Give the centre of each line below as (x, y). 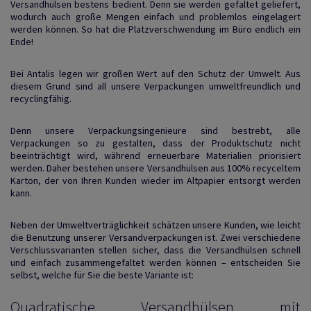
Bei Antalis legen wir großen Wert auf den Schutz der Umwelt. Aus (155, 73)
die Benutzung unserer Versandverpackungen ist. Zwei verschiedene (155, 237)
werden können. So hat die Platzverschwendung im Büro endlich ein (155, 29)
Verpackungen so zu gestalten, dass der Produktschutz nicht (155, 143)
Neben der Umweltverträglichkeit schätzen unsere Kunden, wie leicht (155, 225)
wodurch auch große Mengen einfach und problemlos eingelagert (155, 16)
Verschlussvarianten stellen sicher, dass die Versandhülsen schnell (155, 250)
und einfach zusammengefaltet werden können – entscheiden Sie (155, 262)
